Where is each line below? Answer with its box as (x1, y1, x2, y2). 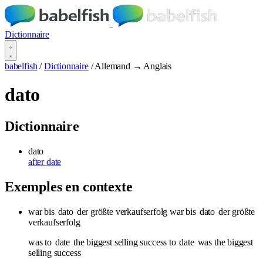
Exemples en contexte (5, 178, 133, 194)
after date (28, 156, 62, 167)
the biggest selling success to (71, 237, 178, 247)
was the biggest (195, 237, 253, 247)
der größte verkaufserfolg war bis (74, 206, 198, 217)
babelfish (5, 61, 38, 71)
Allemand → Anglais (95, 61, 172, 71)
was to (28, 237, 54, 247)
